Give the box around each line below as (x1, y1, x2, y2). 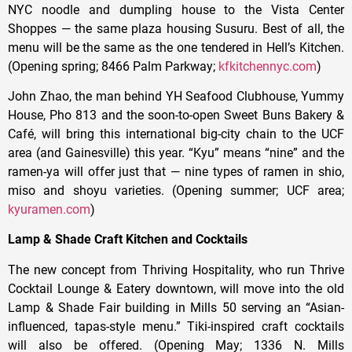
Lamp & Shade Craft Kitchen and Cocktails (8, 232, 247, 247)
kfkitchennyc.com (218, 58, 317, 74)
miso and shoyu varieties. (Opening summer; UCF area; (8, 183, 344, 199)
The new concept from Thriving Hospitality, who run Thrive (8, 262, 344, 277)
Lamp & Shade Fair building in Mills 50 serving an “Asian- (8, 299, 344, 315)
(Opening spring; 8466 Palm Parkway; (8, 58, 218, 74)
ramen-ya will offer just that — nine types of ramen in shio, (8, 164, 344, 180)
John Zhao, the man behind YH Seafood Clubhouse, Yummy (8, 89, 344, 104)
